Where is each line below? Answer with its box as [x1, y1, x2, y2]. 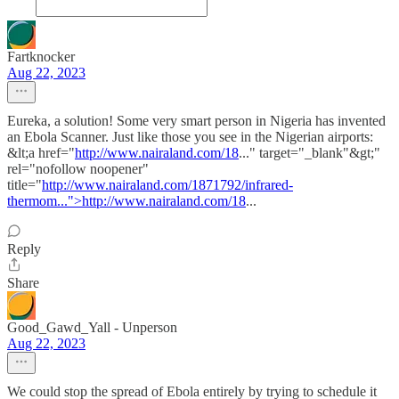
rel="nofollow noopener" [7, 161, 149, 177]
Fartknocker [7, 49, 75, 65]
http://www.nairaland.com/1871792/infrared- [42, 177, 293, 193]
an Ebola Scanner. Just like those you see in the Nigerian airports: [7, 129, 373, 145]
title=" [7, 177, 42, 193]
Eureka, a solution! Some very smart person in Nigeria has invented [7, 113, 386, 129]
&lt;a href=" [7, 145, 75, 161]
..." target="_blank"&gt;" [239, 145, 380, 161]
